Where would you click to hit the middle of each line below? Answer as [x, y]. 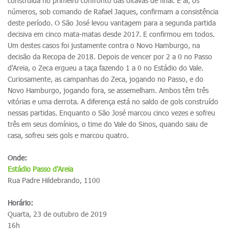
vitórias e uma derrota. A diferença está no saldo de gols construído [113, 101]
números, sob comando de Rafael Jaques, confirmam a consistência [113, 12]
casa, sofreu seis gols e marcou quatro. [68, 135]
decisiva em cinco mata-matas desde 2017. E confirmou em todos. [111, 34]
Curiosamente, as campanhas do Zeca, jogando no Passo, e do [106, 79]
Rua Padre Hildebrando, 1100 [54, 180]
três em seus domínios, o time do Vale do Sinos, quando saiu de [108, 124]
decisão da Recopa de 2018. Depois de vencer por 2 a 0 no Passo [110, 56]
